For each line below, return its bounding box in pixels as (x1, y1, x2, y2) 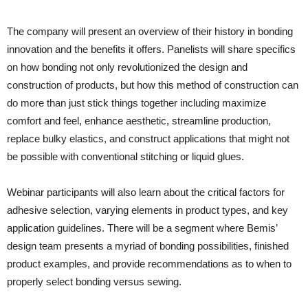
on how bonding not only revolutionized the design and (7, 61, 247, 73)
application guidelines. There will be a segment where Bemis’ (7, 222, 277, 234)
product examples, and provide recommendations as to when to (7, 258, 291, 269)
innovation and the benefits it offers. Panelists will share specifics (7, 43, 296, 55)
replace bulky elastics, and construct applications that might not (7, 133, 289, 144)
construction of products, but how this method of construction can (7, 79, 298, 91)
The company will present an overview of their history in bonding (7, 25, 293, 37)
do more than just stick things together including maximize (7, 97, 266, 109)
